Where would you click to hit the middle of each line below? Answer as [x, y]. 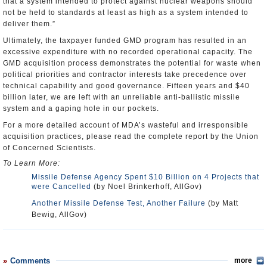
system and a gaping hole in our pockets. [81, 108]
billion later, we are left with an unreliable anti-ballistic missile [122, 97]
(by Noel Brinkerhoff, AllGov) [147, 187]
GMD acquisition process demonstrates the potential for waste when [132, 63]
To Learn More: [32, 163]
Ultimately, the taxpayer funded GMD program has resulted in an [125, 41]
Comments [30, 261]
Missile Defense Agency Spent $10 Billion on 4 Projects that [145, 177]
